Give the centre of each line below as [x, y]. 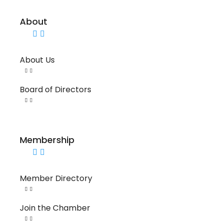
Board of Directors [55, 89]
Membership [47, 140]
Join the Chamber [55, 208]
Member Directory [56, 178]
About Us [37, 60]
